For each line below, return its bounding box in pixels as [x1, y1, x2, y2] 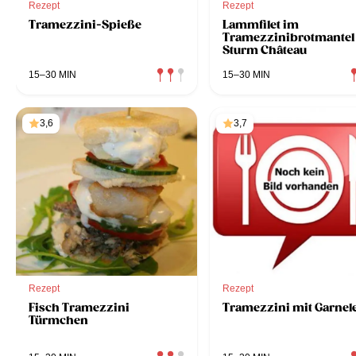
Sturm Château [222, 42, 307, 57]
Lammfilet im [222, 17, 299, 32]
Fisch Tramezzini [29, 300, 130, 315]
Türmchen [29, 312, 88, 327]
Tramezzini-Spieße [29, 17, 141, 32]
